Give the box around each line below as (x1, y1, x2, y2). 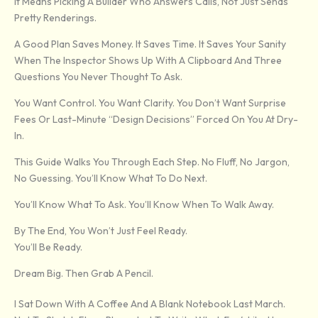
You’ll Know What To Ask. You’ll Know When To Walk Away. (14, 198, 274, 212)
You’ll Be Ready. (14, 241, 82, 254)
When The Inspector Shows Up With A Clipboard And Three (14, 54, 282, 67)
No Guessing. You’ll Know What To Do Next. (14, 172, 207, 185)
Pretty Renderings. (14, 11, 97, 25)
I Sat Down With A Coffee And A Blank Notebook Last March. (14, 297, 285, 311)
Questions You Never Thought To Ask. (14, 70, 182, 84)
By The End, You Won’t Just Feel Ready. (14, 224, 187, 238)
